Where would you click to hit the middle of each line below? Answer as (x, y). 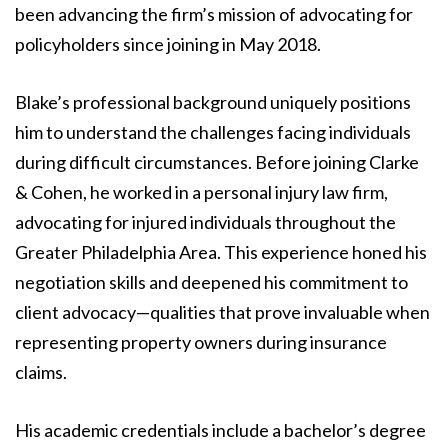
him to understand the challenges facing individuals (213, 132)
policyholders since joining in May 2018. (168, 44)
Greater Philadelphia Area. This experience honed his (221, 252)
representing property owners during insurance (201, 342)
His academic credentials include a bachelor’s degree (220, 430)
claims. (41, 372)
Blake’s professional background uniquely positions (213, 102)
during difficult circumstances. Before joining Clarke (217, 162)
